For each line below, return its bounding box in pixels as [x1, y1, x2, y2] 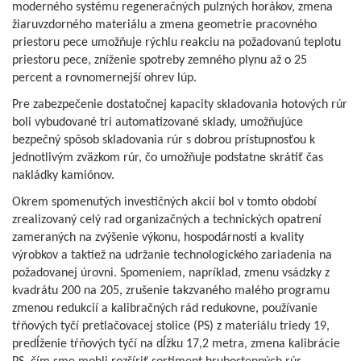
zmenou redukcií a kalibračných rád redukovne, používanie [12, 301, 317, 315]
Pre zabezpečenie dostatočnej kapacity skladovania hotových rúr [12, 98, 347, 111]
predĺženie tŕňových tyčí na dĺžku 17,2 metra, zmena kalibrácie [12, 337, 340, 351]
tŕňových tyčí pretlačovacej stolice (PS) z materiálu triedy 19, [12, 319, 330, 333]
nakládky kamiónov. [12, 168, 114, 182]
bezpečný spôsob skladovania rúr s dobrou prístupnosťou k [12, 133, 315, 147]
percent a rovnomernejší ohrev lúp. [12, 71, 197, 85]
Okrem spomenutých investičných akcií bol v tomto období [12, 195, 317, 209]
